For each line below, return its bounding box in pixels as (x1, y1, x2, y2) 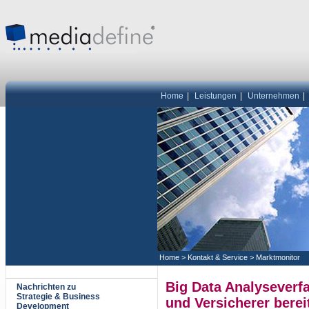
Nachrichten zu (17, 282, 76, 292)
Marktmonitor (256, 253, 300, 261)
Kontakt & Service (188, 253, 248, 261)
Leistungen (195, 91, 237, 101)
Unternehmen (248, 91, 299, 101)
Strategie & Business (17, 292, 100, 301)
